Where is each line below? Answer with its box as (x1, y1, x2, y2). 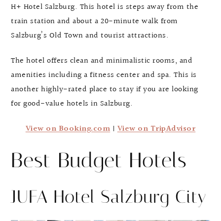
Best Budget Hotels (11, 148, 187, 173)
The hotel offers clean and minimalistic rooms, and (11, 55, 192, 68)
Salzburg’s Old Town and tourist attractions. (11, 30, 169, 42)
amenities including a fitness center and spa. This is (11, 69, 197, 82)
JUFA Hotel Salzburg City (11, 186, 207, 208)
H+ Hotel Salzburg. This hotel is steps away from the (11, 1, 198, 14)
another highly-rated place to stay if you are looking (11, 83, 198, 96)
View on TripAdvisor (117, 123, 196, 136)
